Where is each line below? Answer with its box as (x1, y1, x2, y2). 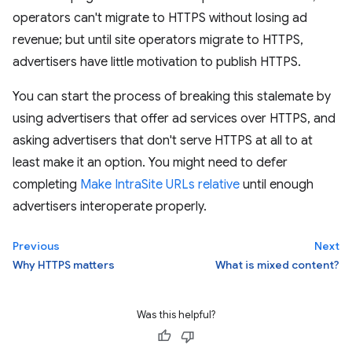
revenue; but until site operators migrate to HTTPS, (13, 31, 303, 48)
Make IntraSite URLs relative (80, 176, 240, 192)
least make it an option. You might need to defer (13, 154, 288, 170)
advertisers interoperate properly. (13, 198, 207, 214)
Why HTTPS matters (13, 257, 115, 272)
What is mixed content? (215, 257, 339, 272)
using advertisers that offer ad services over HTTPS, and (13, 110, 335, 126)
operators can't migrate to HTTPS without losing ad (13, 9, 307, 26)
